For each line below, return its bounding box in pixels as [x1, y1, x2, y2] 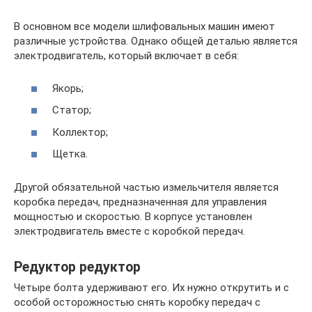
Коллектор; [52, 125, 108, 139]
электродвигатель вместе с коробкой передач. [14, 225, 245, 238]
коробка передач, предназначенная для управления [14, 196, 267, 209]
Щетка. [52, 148, 88, 161]
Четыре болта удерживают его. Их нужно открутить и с [14, 281, 289, 295]
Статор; [52, 104, 91, 117]
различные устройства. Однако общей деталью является [14, 35, 297, 48]
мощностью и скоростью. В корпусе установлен [14, 210, 252, 224]
